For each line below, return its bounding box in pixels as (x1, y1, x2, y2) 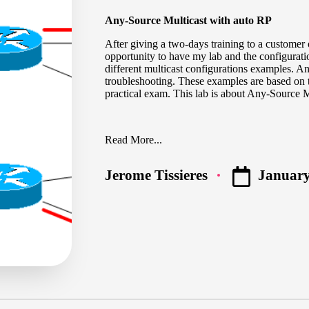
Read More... (105, 134, 162, 146)
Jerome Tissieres (105, 167, 208, 183)
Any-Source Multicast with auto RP (105, 14, 272, 26)
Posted (103, 173, 146, 190)
